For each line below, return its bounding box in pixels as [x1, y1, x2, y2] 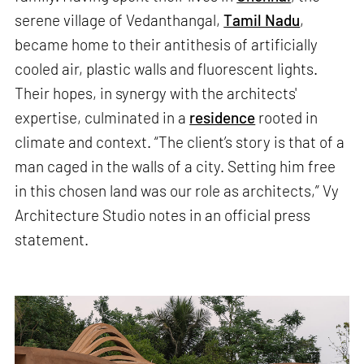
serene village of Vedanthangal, [15, 11, 224, 30]
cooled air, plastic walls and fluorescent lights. [15, 59, 318, 79]
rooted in [255, 108, 318, 128]
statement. [15, 230, 89, 249]
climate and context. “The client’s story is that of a [15, 132, 345, 152]
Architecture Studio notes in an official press [15, 206, 311, 225]
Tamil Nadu [223, 11, 301, 30]
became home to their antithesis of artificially [15, 35, 318, 54]
